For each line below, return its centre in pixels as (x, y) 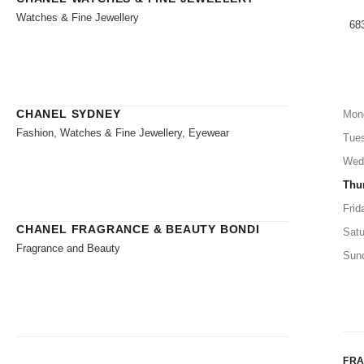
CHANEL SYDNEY (69, 113)
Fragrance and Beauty (68, 248)
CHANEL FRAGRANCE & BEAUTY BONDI (138, 229)
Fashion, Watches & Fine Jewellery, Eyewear (123, 132)
